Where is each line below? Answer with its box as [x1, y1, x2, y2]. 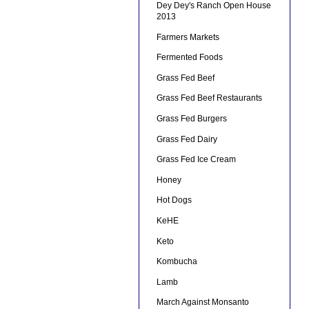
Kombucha [156, 257, 197, 267]
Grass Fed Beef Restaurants [156, 93, 262, 103]
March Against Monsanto [156, 297, 249, 308]
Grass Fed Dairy [156, 134, 217, 144]
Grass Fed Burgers [156, 113, 227, 123]
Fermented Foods [156, 52, 223, 63]
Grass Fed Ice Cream [156, 154, 236, 165]
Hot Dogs [156, 195, 192, 206]
